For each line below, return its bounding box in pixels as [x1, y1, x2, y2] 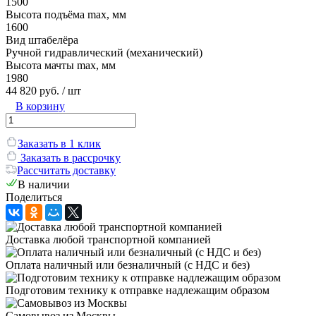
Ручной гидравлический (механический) [6, 46, 202, 59]
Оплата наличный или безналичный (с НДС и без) [6, 258, 250, 271]
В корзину [16, 99, 65, 112]
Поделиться [6, 190, 62, 203]
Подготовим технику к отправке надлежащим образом [6, 284, 269, 296]
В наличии [18, 178, 70, 190]
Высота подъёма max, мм [6, 8, 126, 20]
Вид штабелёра [6, 33, 78, 46]
